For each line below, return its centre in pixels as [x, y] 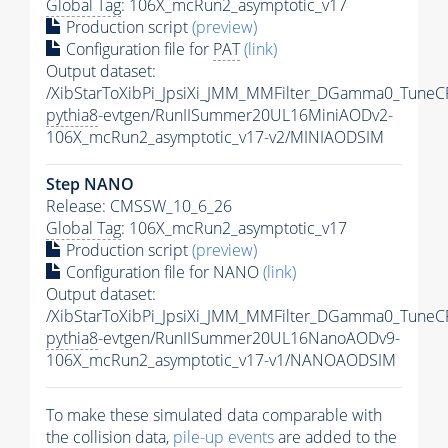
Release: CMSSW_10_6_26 [139, 205]
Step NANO [90, 183]
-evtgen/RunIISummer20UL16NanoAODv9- [249, 337]
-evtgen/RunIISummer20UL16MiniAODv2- [245, 114]
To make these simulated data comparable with [214, 414]
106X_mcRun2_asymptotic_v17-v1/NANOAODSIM [221, 359]
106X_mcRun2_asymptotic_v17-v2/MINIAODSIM [215, 136]
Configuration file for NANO [162, 271]
